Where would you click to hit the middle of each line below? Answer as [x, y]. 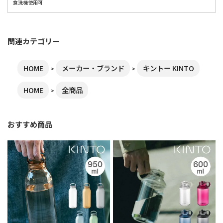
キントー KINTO [168, 68]
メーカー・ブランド [93, 68]
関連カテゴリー [34, 41]
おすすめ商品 [30, 124]
